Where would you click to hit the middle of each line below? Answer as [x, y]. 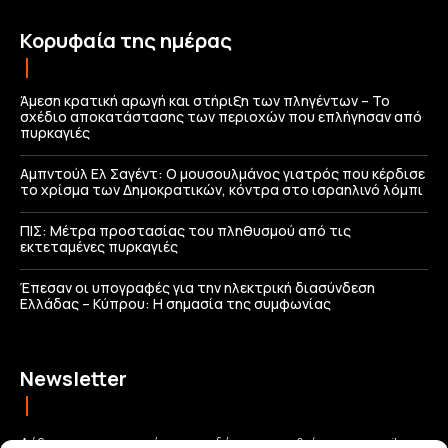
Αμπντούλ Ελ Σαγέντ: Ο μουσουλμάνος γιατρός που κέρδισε [222, 173]
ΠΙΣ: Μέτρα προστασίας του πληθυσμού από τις [185, 230]
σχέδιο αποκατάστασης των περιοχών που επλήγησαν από [221, 116]
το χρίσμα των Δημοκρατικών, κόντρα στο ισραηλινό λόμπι [221, 189]
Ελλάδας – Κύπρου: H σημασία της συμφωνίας [175, 303]
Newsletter [73, 378]
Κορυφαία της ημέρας [126, 40]
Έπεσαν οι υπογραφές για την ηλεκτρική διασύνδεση [197, 287]
